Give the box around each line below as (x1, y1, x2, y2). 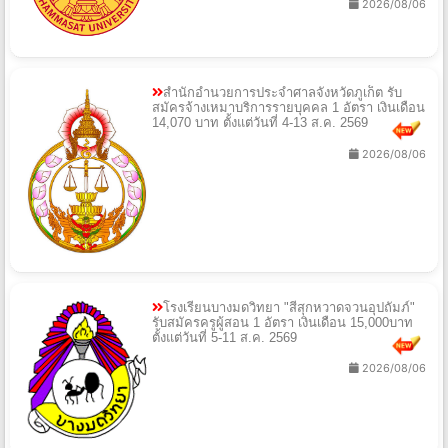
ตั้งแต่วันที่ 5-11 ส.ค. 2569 (152, 329, 297, 345)
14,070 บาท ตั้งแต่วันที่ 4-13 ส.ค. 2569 (152, 115, 368, 131)
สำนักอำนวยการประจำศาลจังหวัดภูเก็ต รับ (163, 85, 402, 101)
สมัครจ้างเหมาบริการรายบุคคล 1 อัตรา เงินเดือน (152, 100, 425, 116)
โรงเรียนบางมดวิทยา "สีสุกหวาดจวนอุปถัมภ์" (163, 299, 415, 315)
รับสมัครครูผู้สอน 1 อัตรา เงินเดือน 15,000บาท (152, 314, 413, 330)
